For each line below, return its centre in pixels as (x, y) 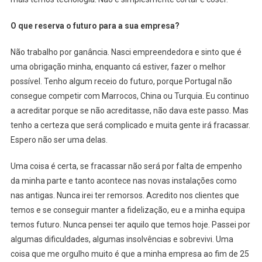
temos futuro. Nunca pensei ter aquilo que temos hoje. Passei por (130, 224)
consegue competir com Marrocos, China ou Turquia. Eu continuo (130, 96)
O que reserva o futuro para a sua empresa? (95, 25)
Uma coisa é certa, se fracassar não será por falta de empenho (126, 166)
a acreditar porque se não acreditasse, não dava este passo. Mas (129, 110)
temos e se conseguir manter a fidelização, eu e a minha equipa (127, 210)
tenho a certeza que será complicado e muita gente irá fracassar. (130, 125)
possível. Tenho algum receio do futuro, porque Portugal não (121, 81)
